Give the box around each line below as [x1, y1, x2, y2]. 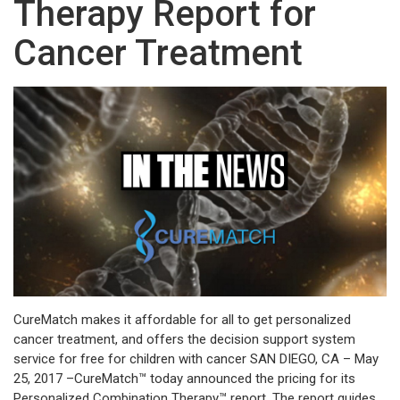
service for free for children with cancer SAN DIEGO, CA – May [13, 350, 379, 367]
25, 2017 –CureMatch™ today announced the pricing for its [13, 370, 355, 387]
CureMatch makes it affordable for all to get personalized [13, 311, 351, 328]
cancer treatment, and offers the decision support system [13, 330, 355, 347]
